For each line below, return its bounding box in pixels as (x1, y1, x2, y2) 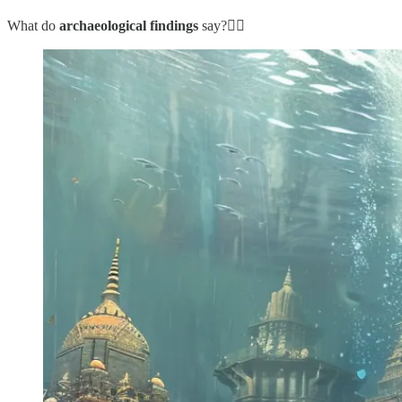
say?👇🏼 (198, 17, 245, 33)
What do (7, 17, 59, 33)
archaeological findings (59, 17, 198, 33)
